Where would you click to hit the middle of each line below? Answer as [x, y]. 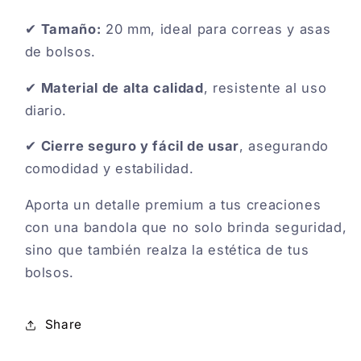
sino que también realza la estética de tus [167, 249]
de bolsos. [60, 52]
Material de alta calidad [122, 87]
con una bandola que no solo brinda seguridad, [186, 227]
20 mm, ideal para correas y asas [216, 29]
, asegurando [284, 146]
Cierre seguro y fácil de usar [140, 146]
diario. [46, 110]
